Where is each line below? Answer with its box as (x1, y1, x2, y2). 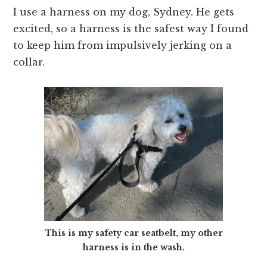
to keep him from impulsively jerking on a (13, 39, 232, 51)
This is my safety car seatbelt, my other (44, 227, 223, 238)
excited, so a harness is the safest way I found (13, 22, 249, 35)
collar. (13, 55, 45, 68)
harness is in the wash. (82, 241, 185, 253)
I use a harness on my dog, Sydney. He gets (13, 5, 235, 18)
